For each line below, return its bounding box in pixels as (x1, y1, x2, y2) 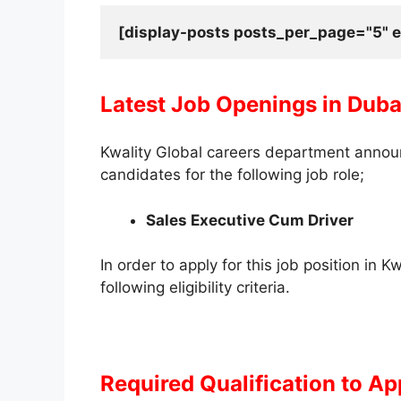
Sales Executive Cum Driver (146, 210, 354, 229)
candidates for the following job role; (100, 166, 364, 184)
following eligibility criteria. (100, 278, 290, 297)
